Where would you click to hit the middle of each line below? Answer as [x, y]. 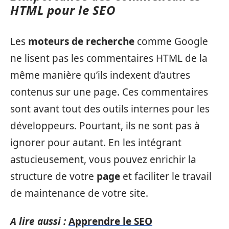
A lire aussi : [38, 221]
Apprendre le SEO [110, 221]
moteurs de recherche [81, 41]
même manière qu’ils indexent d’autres [100, 75]
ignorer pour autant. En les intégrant [96, 142]
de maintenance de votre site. [79, 193]
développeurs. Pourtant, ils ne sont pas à [105, 125]
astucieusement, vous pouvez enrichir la [103, 159]
